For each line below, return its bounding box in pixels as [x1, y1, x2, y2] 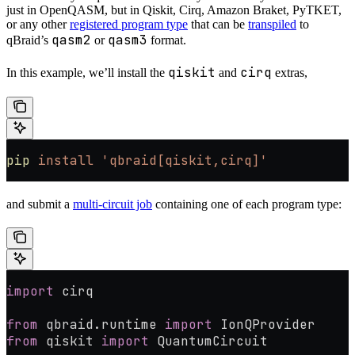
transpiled [248, 17, 296, 31]
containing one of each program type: [152, 197, 342, 211]
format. [147, 32, 186, 47]
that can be [188, 17, 248, 31]
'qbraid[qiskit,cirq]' [94, 151, 268, 169]
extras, [272, 65, 307, 79]
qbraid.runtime [38, 315, 165, 333]
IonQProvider [212, 315, 315, 333]
